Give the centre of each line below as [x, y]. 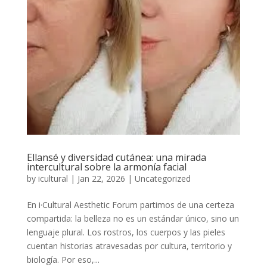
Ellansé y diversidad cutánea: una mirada [116, 157]
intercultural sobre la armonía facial [106, 167]
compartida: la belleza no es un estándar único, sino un [133, 218]
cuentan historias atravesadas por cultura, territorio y [129, 246]
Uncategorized [162, 178]
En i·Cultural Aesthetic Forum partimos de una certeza [130, 204]
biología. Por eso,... [63, 259]
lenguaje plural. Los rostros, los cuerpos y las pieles [126, 232]
